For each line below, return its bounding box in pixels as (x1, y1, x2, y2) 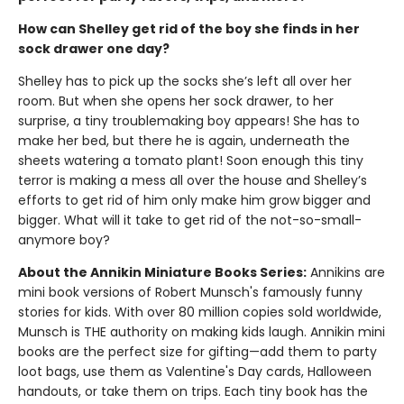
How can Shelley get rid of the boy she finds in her (18, 20, 360, 38)
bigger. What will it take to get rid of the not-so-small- (18, 211, 362, 229)
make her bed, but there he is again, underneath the (18, 132, 350, 150)
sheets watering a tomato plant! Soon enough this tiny (18, 151, 363, 170)
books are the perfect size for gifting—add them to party (18, 343, 377, 361)
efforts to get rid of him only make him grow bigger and (18, 191, 371, 209)
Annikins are (307, 263, 385, 281)
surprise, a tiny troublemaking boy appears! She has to (18, 112, 360, 130)
